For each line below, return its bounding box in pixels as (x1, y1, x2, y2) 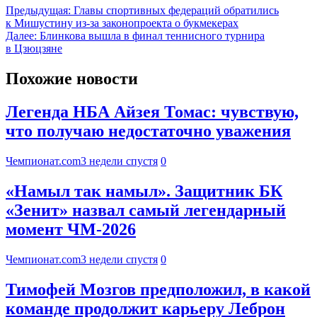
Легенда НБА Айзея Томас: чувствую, (6, 103, 299, 122)
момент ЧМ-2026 (6, 219, 136, 238)
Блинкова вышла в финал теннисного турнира (40, 30, 265, 42)
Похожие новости (6, 69, 138, 88)
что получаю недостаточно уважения (6, 122, 291, 141)
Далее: (6, 30, 37, 42)
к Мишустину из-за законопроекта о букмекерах (6, 17, 238, 30)
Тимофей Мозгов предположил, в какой (6, 279, 311, 299)
